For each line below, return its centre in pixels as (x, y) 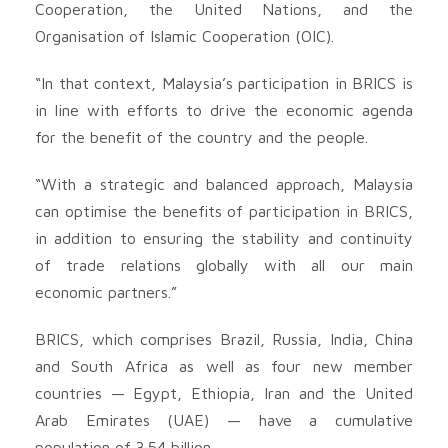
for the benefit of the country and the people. (201, 136)
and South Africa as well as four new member (224, 365)
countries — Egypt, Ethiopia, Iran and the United (224, 392)
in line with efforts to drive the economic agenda (224, 109)
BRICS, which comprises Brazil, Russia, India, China (224, 338)
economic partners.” (106, 291)
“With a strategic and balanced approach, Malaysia (224, 183)
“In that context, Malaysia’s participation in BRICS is (224, 82)
